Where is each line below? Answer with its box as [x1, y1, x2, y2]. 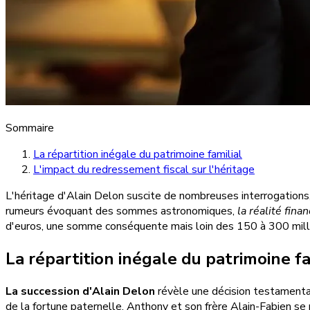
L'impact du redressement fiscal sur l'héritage [33, 161, 255, 177]
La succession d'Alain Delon [6, 283, 155, 299]
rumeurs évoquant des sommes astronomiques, [6, 203, 237, 219]
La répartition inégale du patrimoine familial [33, 146, 242, 162]
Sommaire [6, 120, 54, 136]
